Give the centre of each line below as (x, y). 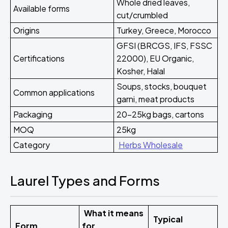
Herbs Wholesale (151, 145)
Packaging (33, 114)
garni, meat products (155, 99)
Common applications (54, 92)
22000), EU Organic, (155, 58)
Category (32, 145)
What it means (114, 213)
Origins (26, 30)
